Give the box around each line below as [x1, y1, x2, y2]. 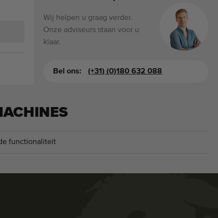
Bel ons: [53, 67, 84, 75]
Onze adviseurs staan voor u [43, 26, 140, 34]
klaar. [43, 38, 61, 46]
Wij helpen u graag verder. [43, 14, 133, 22]
